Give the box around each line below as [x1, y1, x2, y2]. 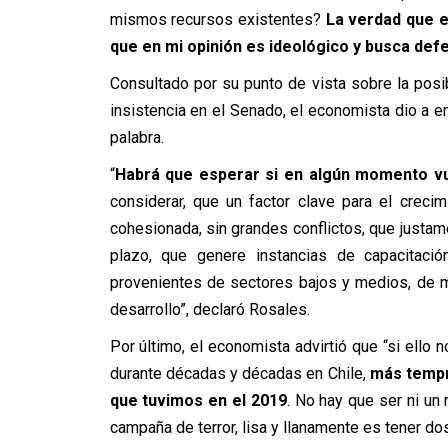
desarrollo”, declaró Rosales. [109, 300, 310, 319]
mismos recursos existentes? [109, 10, 321, 29]
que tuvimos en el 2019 [109, 391, 287, 410]
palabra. [109, 128, 164, 147]
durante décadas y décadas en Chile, [109, 364, 366, 383]
